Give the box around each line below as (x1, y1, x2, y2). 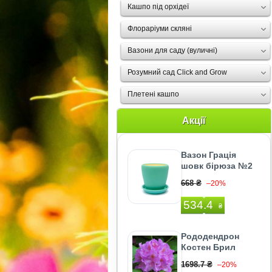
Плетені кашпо (127, 90, 179, 98)
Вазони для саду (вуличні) (127, 46, 217, 55)
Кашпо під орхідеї (127, 2, 189, 11)
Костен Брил (181, 242, 236, 252)
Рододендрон (181, 231, 239, 241)
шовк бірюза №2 (181, 161, 253, 171)
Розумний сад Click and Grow (127, 68, 227, 76)
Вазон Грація (181, 150, 236, 160)
